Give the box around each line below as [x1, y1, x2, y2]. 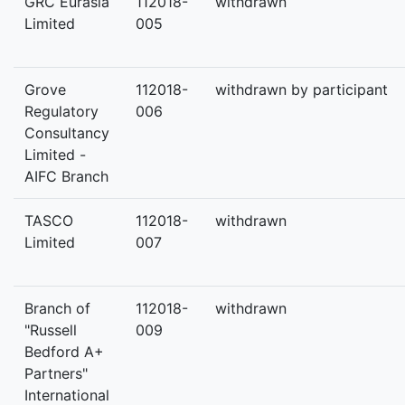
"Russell [24, 321, 77, 339]
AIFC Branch [24, 167, 108, 185]
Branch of [24, 299, 90, 317]
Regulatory [24, 102, 99, 120]
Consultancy [24, 124, 109, 142]
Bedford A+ [24, 343, 104, 361]
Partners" [24, 364, 88, 382]
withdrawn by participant [215, 80, 388, 99]
